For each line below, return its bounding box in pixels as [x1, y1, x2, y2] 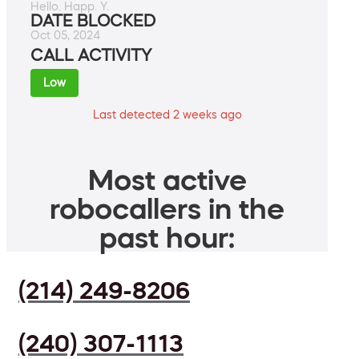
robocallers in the [50, 194, 284, 224]
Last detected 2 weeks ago [92, 109, 242, 121]
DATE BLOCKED [30, 13, 155, 30]
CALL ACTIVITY [30, 47, 151, 64]
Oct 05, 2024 [30, 30, 100, 42]
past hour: [99, 223, 235, 252]
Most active [87, 165, 247, 195]
